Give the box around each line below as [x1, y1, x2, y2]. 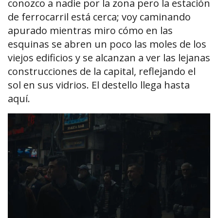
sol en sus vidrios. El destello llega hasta [8, 78, 190, 92]
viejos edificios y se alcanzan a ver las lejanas [8, 51, 210, 65]
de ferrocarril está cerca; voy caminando [8, 10, 191, 24]
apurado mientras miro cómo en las [8, 24, 173, 37]
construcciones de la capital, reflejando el [8, 65, 196, 78]
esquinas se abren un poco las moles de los [8, 37, 206, 51]
